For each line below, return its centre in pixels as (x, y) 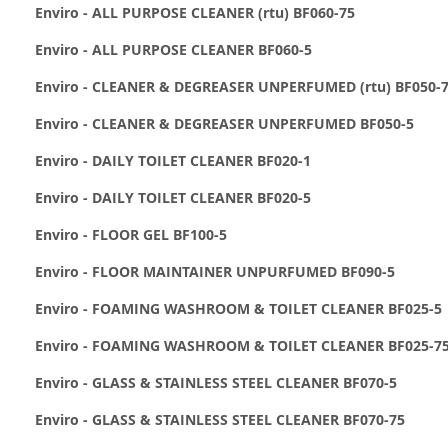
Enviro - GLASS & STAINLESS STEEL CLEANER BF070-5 (216, 382)
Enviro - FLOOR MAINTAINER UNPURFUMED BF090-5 (215, 271)
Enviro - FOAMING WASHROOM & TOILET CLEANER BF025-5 (238, 308)
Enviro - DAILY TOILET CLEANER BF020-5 (173, 197)
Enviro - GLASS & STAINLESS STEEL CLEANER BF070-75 (220, 419)
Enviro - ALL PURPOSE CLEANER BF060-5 (173, 49)
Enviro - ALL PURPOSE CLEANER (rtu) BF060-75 (195, 12)
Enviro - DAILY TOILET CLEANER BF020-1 (173, 160)
